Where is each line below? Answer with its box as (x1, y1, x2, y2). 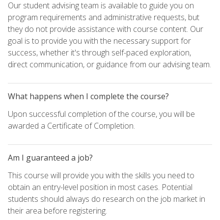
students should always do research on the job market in (8, 193, 205, 204)
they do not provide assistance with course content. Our (8, 23, 203, 34)
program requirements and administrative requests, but (8, 11, 199, 23)
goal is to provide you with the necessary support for (8, 35, 191, 46)
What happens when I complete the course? (8, 90, 169, 102)
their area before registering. (8, 205, 107, 216)
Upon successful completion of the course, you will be (8, 108, 195, 119)
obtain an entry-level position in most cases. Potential (8, 181, 192, 192)
